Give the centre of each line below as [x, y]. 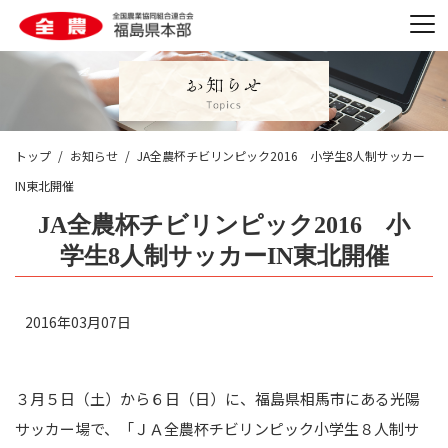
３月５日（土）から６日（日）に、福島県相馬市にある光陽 [217, 398]
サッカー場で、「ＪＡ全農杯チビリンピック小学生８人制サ [217, 428]
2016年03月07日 [78, 321]
